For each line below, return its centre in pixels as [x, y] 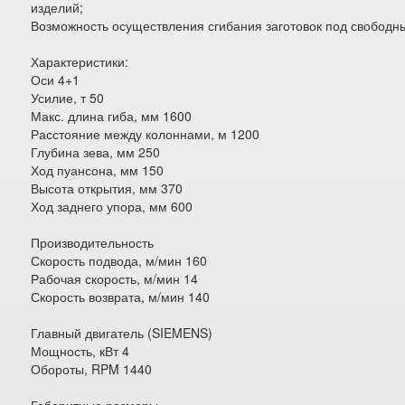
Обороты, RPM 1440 [92, 369]
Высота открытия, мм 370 [107, 188]
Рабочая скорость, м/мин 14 [115, 278]
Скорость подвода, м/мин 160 [119, 260]
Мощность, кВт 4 [80, 351]
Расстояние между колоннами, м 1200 [146, 134]
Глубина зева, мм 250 [96, 152]
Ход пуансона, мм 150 [98, 170]
